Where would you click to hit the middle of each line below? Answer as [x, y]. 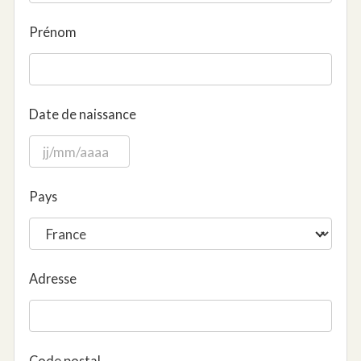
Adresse [53, 279]
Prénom [53, 32]
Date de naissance [83, 114]
